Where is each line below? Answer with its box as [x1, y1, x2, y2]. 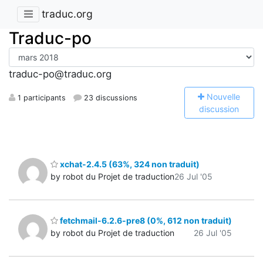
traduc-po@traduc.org [9, 68, 112, 80]
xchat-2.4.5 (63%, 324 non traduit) [58, 159, 200, 169]
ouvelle [213, 91, 241, 102]
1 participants [15, 93, 66, 102]
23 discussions [82, 93, 138, 102]
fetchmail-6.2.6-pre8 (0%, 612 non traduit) [58, 215, 232, 226]
